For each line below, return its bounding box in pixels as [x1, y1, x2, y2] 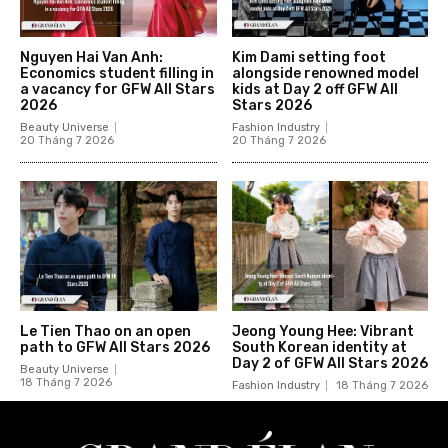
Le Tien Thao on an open [20, 322, 191, 340]
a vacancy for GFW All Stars [20, 80, 215, 98]
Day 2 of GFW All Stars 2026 [231, 354, 428, 372]
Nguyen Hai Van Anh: [20, 48, 163, 66]
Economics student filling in [20, 64, 214, 82]
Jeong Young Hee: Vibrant [231, 322, 414, 340]
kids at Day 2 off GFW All [231, 80, 398, 98]
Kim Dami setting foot [231, 48, 386, 66]
